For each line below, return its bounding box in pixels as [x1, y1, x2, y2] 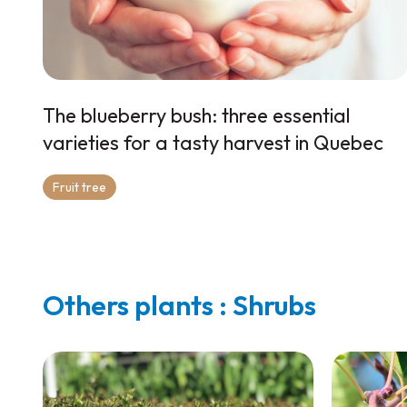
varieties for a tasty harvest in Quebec [43, 130, 384, 156]
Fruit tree [53, 179, 107, 196]
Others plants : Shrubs [43, 288, 317, 323]
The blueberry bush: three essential [43, 103, 352, 129]
